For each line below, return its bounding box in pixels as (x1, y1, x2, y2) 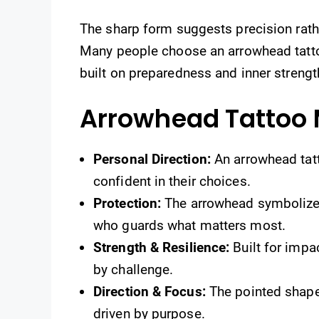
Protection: (93, 195, 162, 212)
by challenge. (93, 261, 174, 278)
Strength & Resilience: (93, 239, 230, 256)
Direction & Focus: (93, 283, 206, 300)
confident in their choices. (93, 173, 251, 190)
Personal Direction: (93, 151, 211, 168)
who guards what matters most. (93, 217, 286, 234)
